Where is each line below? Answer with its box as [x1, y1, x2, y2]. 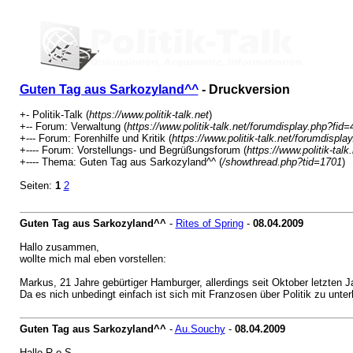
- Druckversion [198, 83, 290, 96]
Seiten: [19, 180, 55, 191]
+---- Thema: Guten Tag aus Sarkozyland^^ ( [19, 156, 222, 168]
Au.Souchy [174, 323, 225, 335]
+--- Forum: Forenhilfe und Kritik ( [19, 132, 172, 144]
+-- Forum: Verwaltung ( [19, 121, 127, 132]
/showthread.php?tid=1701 [221, 156, 342, 168]
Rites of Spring [175, 217, 243, 229]
